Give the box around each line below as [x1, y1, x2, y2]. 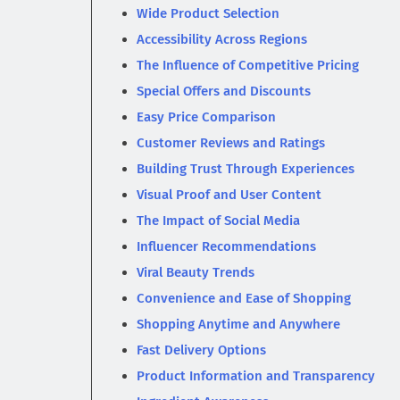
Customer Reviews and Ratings [137, 135, 325, 152]
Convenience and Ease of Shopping [137, 290, 351, 307]
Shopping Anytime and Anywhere [137, 316, 340, 333]
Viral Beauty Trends [137, 264, 254, 281]
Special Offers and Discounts [137, 83, 311, 100]
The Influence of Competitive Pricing [137, 57, 359, 74]
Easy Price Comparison [137, 109, 276, 126]
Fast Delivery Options [137, 342, 266, 359]
